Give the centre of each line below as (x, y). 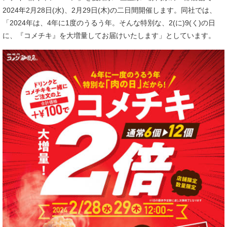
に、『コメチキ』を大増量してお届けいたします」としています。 (109, 35)
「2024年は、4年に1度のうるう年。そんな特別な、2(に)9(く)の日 (109, 23)
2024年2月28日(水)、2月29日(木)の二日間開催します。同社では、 (109, 10)
